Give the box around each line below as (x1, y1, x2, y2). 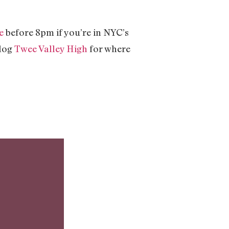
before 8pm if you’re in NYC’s (4, 26, 129, 38)
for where (87, 42, 130, 54)
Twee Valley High (14, 42, 87, 54)
